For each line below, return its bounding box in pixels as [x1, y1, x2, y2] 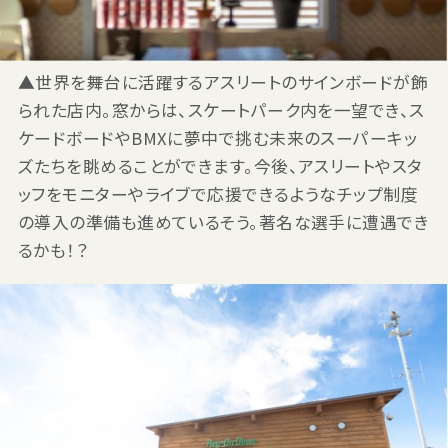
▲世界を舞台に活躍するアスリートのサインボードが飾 [17, 70, 429, 95]
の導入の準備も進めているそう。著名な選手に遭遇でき [17, 210, 430, 235]
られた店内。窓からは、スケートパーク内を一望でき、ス [17, 98, 425, 123]
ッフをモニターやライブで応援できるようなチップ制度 [17, 182, 419, 207]
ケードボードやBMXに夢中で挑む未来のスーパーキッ [17, 126, 418, 151]
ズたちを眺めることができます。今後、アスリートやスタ [17, 154, 423, 179]
